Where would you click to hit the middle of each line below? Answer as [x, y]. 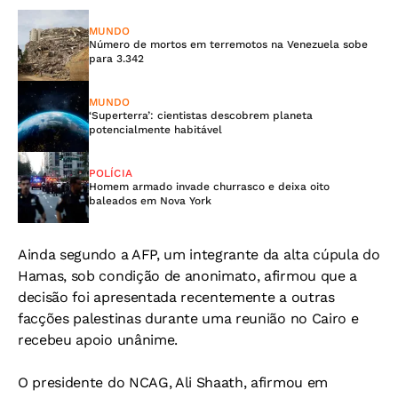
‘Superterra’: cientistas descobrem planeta [201, 115]
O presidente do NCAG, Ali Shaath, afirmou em [173, 382]
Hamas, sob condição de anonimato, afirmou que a [187, 276]
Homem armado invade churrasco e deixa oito [209, 187]
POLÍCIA [111, 173]
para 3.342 [116, 59]
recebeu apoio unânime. [98, 340]
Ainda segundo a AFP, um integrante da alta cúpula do [199, 255]
